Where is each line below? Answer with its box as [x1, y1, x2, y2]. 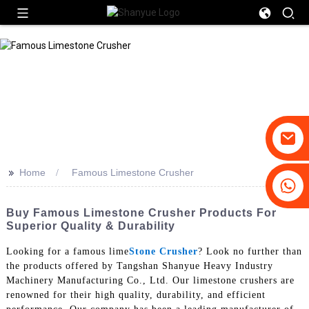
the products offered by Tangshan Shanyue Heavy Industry [6, 260, 273, 271]
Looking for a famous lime [6, 246, 129, 257]
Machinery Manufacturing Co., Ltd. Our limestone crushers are [6, 275, 295, 286]
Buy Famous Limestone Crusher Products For [6, 207, 277, 219]
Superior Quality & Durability [6, 220, 175, 232]
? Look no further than [197, 246, 302, 257]
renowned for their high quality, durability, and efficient [6, 289, 266, 300]
